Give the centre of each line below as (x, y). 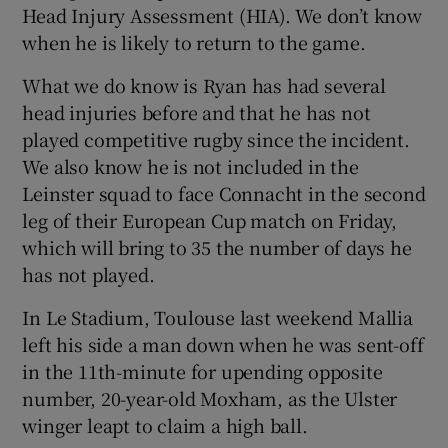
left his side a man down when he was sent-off (223, 343)
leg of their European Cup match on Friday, (210, 219)
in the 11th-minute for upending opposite (202, 370)
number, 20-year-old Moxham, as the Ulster (210, 397)
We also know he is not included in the (190, 165)
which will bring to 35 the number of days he (217, 246)
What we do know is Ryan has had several (204, 84)
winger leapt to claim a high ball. (165, 424)
